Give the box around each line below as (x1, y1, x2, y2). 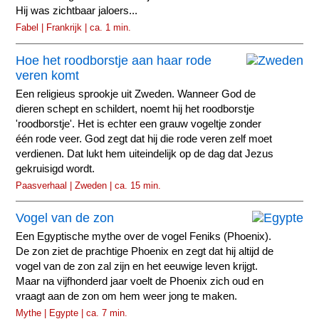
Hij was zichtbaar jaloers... (16, 5, 138, 17)
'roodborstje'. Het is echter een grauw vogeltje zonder (16, 117, 262, 130)
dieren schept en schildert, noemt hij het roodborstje (16, 103, 255, 115)
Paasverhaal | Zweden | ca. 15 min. (16, 179, 162, 191)
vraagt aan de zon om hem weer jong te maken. (16, 291, 238, 303)
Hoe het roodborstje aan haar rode (16, 53, 212, 68)
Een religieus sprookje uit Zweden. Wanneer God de (16, 88, 256, 100)
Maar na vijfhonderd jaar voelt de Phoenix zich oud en (16, 276, 264, 288)
